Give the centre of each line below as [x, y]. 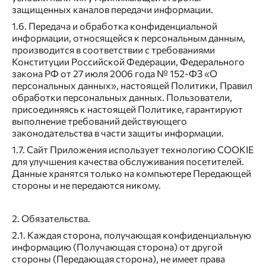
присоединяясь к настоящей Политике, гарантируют [127, 109]
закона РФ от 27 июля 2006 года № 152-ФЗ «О [115, 74]
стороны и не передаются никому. [86, 185]
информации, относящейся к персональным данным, [129, 38]
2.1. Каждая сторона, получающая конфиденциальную [132, 235]
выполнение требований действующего [99, 121]
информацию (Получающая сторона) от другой [117, 247]
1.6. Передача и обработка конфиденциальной [115, 26]
